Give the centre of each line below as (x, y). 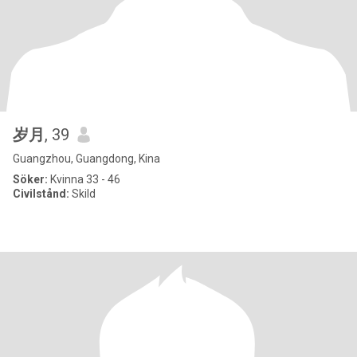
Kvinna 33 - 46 (84, 179)
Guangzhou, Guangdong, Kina (86, 159)
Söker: (30, 179)
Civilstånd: (41, 194)
